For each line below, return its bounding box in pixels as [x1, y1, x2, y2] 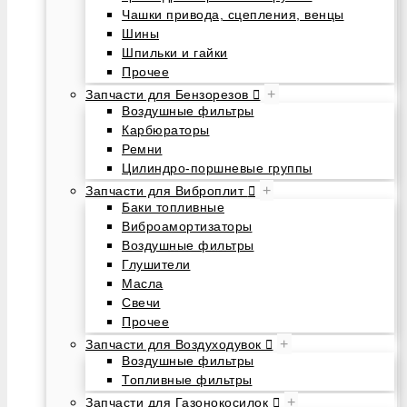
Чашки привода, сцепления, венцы [122, 7, 344, 22]
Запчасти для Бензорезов [85, 87, 253, 102]
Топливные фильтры [122, 372, 253, 387]
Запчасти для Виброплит [85, 184, 248, 198]
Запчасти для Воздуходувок [85, 337, 265, 352]
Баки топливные [122, 200, 224, 214]
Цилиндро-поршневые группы [122, 161, 313, 175]
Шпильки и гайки [122, 45, 228, 60]
